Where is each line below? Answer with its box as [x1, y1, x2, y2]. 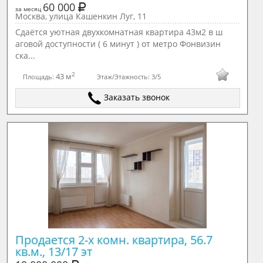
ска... [15, 50, 35, 61]
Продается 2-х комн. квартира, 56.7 [15, 232, 213, 248]
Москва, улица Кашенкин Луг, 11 [15, 11, 147, 22]
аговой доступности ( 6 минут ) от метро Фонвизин [15, 38, 221, 49]
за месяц [15, 5, 43, 13]
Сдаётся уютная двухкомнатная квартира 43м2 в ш [15, 26, 222, 38]
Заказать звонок [104, 92, 170, 103]
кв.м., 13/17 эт [15, 244, 92, 259]
